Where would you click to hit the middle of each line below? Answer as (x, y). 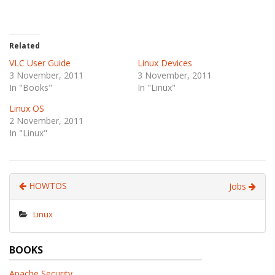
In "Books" (31, 87)
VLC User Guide (40, 63)
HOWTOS (47, 186)
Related (25, 46)
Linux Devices (165, 63)
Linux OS (27, 108)
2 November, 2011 (46, 121)
